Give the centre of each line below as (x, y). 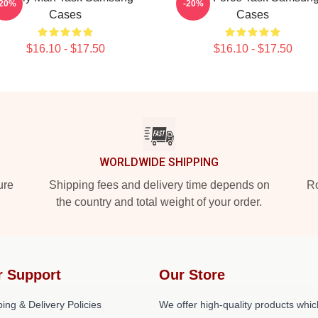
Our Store (192, 275)
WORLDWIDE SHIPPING (159, 162)
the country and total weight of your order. (159, 202)
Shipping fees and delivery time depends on (159, 185)
